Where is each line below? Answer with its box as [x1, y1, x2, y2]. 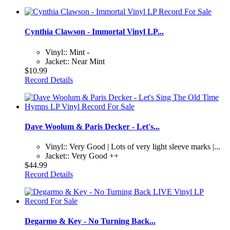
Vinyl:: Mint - [45, 47, 89, 56]
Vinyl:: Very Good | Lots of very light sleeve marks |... [45, 142, 220, 151]
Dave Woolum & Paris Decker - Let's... [25, 122, 160, 131]
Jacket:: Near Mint [45, 56, 105, 66]
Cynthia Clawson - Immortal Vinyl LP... [25, 27, 164, 36]
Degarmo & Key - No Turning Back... [25, 217, 156, 226]
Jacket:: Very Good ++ [45, 151, 119, 161]
